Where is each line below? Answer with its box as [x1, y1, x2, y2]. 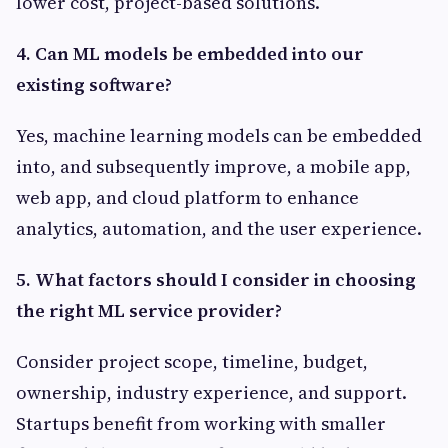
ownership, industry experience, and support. [16, 380, 407, 406]
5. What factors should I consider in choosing [16, 267, 416, 293]
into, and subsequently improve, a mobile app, [16, 154, 411, 180]
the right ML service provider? [16, 298, 282, 324]
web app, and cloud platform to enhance [16, 185, 359, 211]
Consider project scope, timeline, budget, [16, 349, 368, 375]
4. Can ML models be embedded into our [16, 41, 364, 67]
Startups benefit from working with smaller [16, 411, 386, 437]
